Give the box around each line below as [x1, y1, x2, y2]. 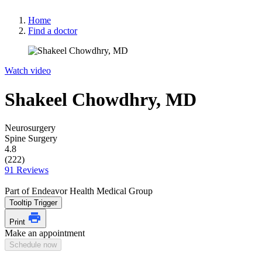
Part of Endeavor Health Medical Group [5, 186, 153, 196]
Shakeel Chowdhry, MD [5, 88, 196, 110]
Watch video [5, 65, 51, 76]
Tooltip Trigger [9, 198, 57, 207]
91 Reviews [5, 165, 49, 175]
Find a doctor [28, 26, 77, 36]
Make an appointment [5, 228, 85, 238]
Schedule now [9, 240, 57, 249]
